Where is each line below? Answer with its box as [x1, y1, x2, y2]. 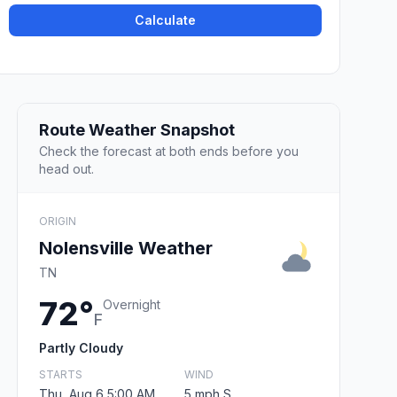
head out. [39, 160, 94, 176]
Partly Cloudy [39, 339, 123, 355]
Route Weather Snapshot [39, 120, 235, 139]
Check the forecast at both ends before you [39, 143, 299, 159]
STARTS [39, 367, 82, 381]
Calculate [135, 12, 197, 28]
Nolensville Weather [39, 237, 213, 259]
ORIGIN [39, 214, 76, 228]
